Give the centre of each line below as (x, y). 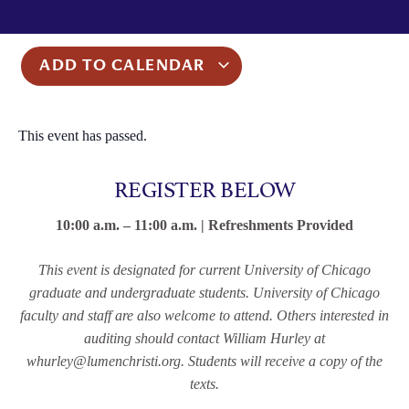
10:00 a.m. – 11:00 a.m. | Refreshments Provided (204, 225)
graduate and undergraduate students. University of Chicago (204, 293)
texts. (204, 384)
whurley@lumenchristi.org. (107, 362)
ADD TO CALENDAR (125, 67)
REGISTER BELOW (204, 188)
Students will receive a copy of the (285, 362)
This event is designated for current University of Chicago (204, 270)
